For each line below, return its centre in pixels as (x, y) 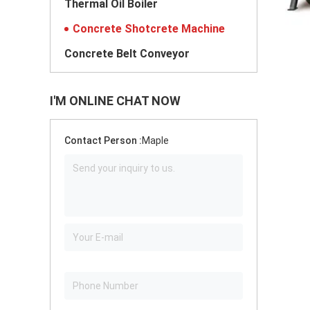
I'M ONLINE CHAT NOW (115, 101)
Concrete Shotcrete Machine (149, 29)
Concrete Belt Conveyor (127, 54)
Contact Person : (103, 140)
